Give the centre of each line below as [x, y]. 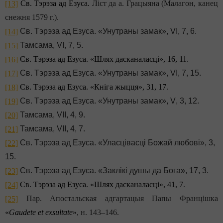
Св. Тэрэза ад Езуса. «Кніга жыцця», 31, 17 [93, 87]
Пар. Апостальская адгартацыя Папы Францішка [118, 199]
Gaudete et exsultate [41, 213]
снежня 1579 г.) [31, 17]
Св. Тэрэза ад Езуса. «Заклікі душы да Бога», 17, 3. [113, 171]
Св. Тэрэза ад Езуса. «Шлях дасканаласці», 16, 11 [103, 59]
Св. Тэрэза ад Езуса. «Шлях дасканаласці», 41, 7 [102, 185]
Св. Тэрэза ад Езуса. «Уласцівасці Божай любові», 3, [116, 143]
